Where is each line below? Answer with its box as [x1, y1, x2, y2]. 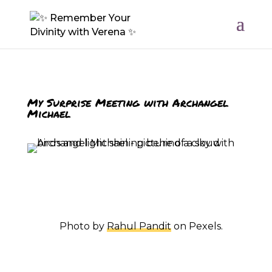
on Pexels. [203, 203, 245, 213]
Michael [27, 129, 100, 155]
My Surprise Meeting [27, 93, 214, 119]
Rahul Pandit [154, 203, 203, 213]
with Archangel [27, 111, 168, 137]
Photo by [116, 203, 154, 213]
